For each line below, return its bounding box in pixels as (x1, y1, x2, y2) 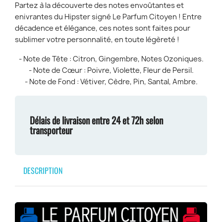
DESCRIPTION (23, 165, 62, 176)
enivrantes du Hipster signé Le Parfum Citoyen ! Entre (15, 12, 202, 22)
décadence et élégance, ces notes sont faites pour (15, 23, 190, 33)
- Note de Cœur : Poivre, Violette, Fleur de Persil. (28, 65, 194, 75)
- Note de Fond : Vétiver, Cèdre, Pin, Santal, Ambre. (24, 77, 198, 87)
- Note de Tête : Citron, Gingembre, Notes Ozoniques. (18, 54, 204, 64)
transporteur (30, 123, 72, 137)
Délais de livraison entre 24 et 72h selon (30, 113, 163, 127)
